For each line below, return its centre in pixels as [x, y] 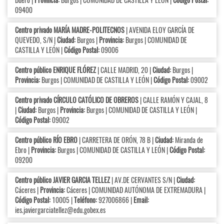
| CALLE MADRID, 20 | [124, 70]
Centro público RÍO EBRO [46, 140]
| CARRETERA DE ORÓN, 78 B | [116, 140]
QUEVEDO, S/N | [36, 40]
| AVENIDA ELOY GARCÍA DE [159, 30]
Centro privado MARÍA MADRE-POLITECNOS [70, 30]
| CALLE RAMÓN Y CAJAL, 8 [173, 100]
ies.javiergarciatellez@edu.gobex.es [60, 210]
